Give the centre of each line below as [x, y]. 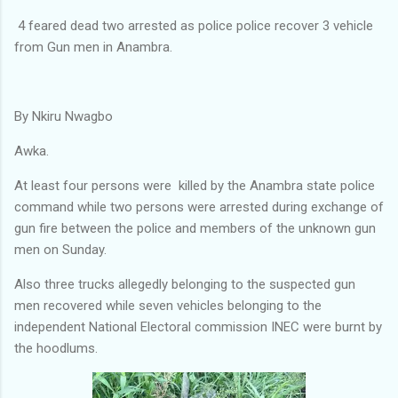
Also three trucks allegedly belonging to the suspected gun [185, 284]
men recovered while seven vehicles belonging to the [168, 305]
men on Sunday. [60, 249]
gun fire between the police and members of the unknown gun [195, 228]
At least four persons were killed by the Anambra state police [195, 185]
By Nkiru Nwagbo [64, 116]
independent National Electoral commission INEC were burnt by [198, 326]
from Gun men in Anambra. [93, 47]
